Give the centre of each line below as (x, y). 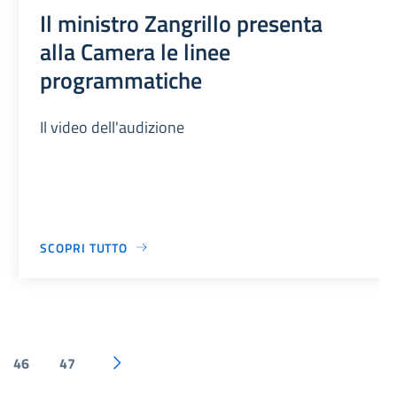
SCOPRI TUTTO (84, 247)
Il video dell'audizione (113, 127)
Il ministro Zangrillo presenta (182, 23)
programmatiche (121, 79)
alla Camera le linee (136, 51)
